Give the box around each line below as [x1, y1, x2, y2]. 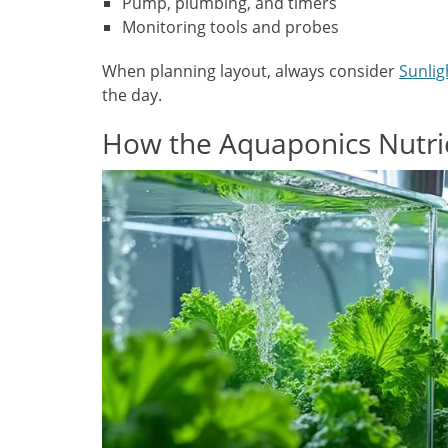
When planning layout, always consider [102, 60, 399, 83]
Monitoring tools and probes [122, 16, 339, 39]
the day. [102, 84, 162, 107]
